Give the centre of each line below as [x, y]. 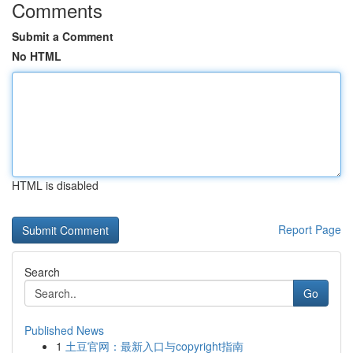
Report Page [310, 229]
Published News [64, 330]
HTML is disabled [55, 185]
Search [42, 272]
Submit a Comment [63, 36]
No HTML [37, 56]
